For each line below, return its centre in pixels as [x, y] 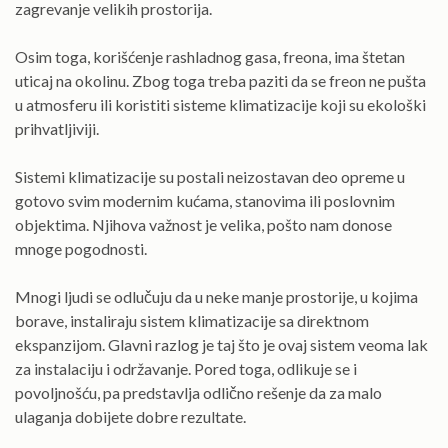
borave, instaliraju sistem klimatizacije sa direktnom [192, 320]
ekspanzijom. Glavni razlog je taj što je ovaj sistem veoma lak [221, 344]
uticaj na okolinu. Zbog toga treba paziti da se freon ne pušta [220, 80]
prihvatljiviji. [57, 128]
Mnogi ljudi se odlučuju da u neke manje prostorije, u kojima [216, 296]
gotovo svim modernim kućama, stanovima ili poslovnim [205, 200]
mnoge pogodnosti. [81, 248]
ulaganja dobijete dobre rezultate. [130, 416]
